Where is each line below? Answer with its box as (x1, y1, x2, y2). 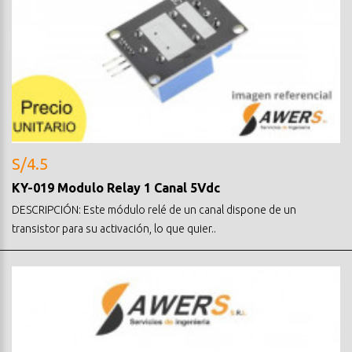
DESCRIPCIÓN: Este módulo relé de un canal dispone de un (12, 203, 296, 216)
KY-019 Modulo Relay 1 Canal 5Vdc (12, 180, 220, 195)
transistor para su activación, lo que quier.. (12, 222, 216, 235)
